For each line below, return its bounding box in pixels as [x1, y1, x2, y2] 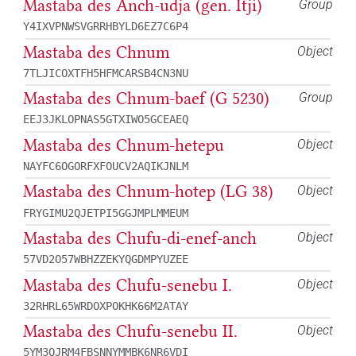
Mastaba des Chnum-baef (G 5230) [23, 88, 269, 110]
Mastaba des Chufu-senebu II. [23, 321, 238, 342]
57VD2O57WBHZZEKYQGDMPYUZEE [23, 253, 188, 266]
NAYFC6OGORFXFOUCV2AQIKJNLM [23, 160, 188, 172]
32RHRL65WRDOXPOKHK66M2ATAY [23, 299, 188, 312]
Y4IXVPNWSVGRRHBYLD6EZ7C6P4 [23, 20, 188, 33]
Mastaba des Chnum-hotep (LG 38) [23, 181, 273, 203]
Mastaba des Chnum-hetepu [23, 134, 224, 156]
